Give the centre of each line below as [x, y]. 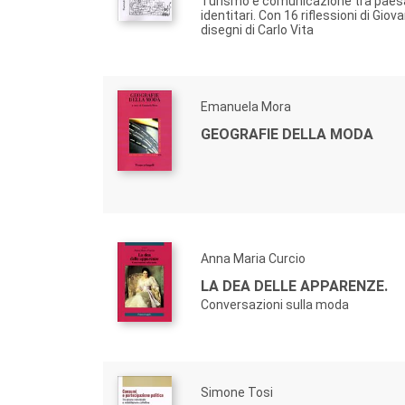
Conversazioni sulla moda [275, 305]
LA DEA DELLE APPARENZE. [294, 286]
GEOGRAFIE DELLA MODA [287, 134]
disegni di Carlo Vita [257, 30]
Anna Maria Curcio [253, 259]
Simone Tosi [237, 392]
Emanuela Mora [246, 107]
